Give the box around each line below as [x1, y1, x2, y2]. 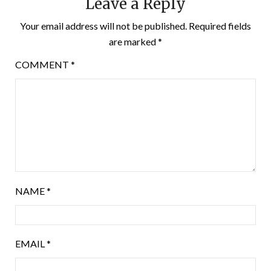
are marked [109, 36, 158, 48]
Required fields [189, 20, 251, 32]
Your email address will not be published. [20, 20, 187, 32]
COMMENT [15, 59, 71, 71]
